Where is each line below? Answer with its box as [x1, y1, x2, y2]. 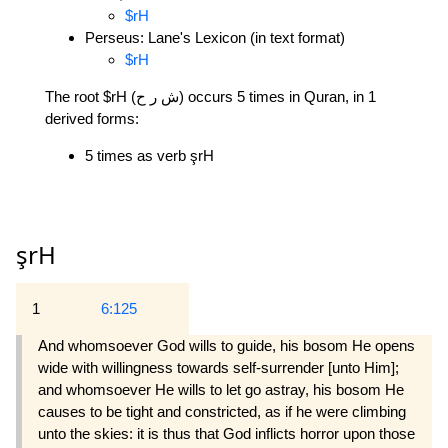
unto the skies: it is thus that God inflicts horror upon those [38, 425, 415, 443]
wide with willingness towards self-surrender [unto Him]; [38, 359, 399, 377]
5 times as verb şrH [85, 146, 214, 164]
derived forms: [45, 109, 139, 127]
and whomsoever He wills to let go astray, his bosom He [38, 381, 404, 399]
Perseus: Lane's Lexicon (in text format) [85, 28, 345, 46]
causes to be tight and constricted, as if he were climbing [38, 403, 406, 421]
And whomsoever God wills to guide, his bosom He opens [38, 337, 415, 355]
